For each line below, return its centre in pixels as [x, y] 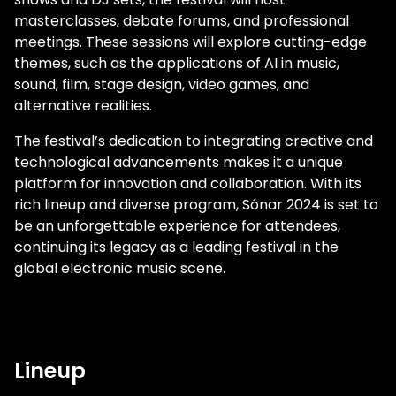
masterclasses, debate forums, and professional [182, 21]
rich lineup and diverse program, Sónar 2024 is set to [196, 205]
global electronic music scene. [120, 269]
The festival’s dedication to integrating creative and [194, 141]
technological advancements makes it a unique [179, 163]
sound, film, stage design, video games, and [162, 85]
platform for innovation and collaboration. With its [188, 184]
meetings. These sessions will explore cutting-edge [190, 42]
